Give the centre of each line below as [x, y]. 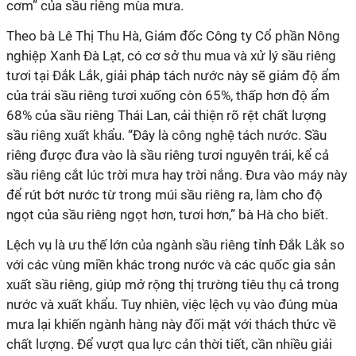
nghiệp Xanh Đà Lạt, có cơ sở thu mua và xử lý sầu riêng [171, 56]
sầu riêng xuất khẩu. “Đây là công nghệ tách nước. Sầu [166, 135]
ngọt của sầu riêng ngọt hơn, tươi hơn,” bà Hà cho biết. [167, 215]
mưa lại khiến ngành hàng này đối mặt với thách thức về [171, 324]
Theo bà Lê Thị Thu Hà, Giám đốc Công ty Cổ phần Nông [173, 36]
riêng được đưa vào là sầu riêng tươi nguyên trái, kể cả [168, 155]
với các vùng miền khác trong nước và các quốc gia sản [171, 265]
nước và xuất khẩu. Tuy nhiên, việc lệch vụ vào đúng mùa [172, 304]
